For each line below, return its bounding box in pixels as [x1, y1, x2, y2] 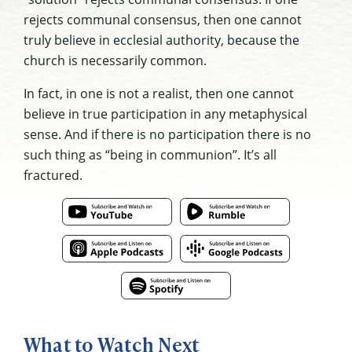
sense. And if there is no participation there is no [24, 126, 311, 144]
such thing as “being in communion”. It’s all [24, 146, 277, 164]
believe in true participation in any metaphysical [24, 105, 307, 123]
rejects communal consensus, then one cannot [24, 11, 302, 29]
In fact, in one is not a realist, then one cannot [24, 85, 294, 103]
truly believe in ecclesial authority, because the [24, 31, 299, 49]
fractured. [24, 167, 82, 185]
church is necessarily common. [24, 52, 207, 70]
